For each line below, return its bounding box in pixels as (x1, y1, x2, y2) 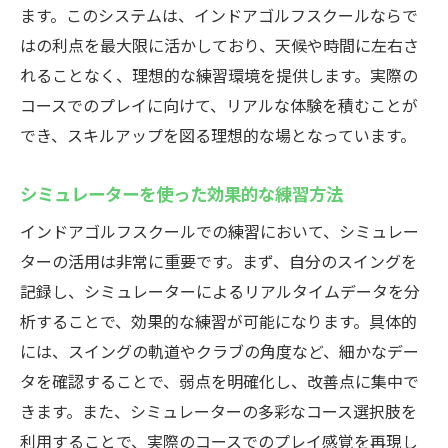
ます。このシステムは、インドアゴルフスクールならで (20, 3, 418, 27)
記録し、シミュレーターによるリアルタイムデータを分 (20, 279, 420, 303)
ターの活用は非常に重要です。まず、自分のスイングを (20, 249, 417, 273)
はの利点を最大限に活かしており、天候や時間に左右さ (20, 33, 419, 57)
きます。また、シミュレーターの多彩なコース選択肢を (20, 399, 417, 423)
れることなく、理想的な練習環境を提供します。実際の (20, 63, 418, 87)
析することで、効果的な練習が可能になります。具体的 (20, 309, 417, 333)
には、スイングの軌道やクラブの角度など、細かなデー (20, 339, 419, 363)
